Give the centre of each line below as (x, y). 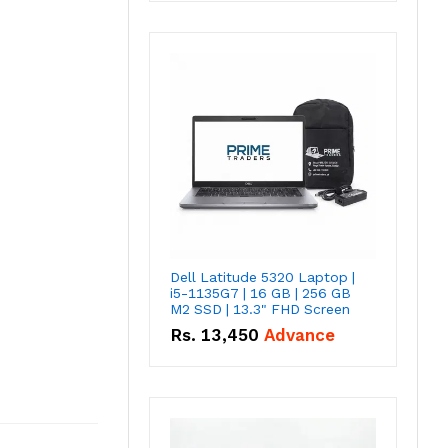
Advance (299, 335)
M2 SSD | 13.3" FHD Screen (260, 309)
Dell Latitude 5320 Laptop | (262, 277)
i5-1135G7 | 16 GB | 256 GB (260, 293)
